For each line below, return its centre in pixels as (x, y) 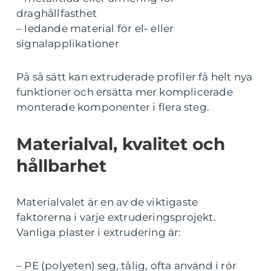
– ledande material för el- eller (95, 29)
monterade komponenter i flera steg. (113, 107)
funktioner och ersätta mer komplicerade (125, 92)
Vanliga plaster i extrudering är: (99, 233)
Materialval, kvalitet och (121, 144)
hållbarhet (61, 166)
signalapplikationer (68, 44)
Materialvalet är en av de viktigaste (107, 202)
